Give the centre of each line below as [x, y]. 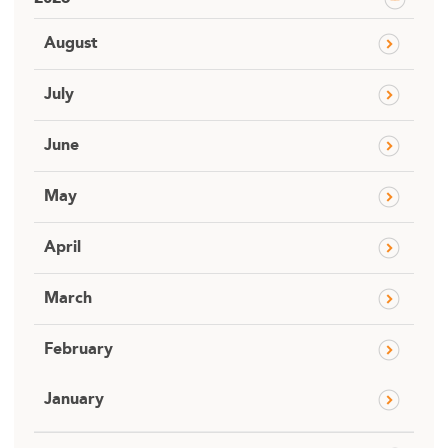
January [74, 399]
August [71, 43]
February [78, 349]
